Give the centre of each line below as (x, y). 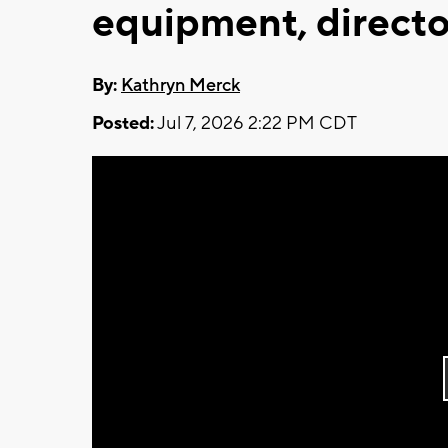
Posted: (123, 123)
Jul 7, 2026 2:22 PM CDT (255, 123)
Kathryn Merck (180, 85)
